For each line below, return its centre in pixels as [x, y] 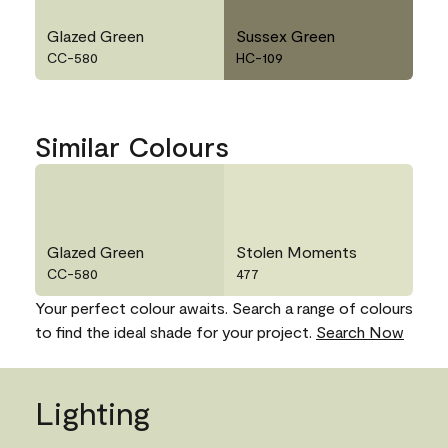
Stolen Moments [296, 252]
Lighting [92, 412]
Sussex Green [285, 36]
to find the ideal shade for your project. [175, 332]
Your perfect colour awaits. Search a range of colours [224, 308]
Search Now [360, 332]
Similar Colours [132, 146]
